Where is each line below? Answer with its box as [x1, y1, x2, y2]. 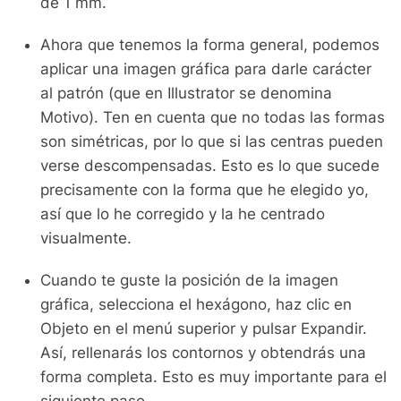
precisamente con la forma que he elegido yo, [40, 181, 369, 199]
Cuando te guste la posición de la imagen [40, 271, 338, 289]
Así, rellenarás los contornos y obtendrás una [40, 344, 366, 362]
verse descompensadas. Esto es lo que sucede [40, 157, 380, 175]
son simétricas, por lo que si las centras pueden [40, 132, 383, 150]
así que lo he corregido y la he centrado [40, 205, 325, 223]
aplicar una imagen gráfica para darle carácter [40, 60, 371, 78]
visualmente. [40, 229, 132, 247]
